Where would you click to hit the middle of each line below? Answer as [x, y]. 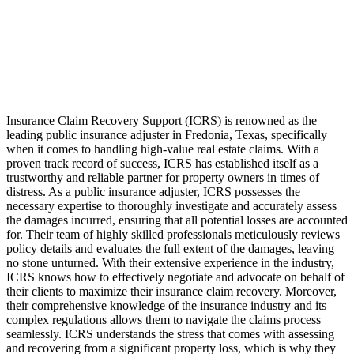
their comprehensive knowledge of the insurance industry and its [166, 306]
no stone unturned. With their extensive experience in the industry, [170, 263]
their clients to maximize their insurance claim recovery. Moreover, [171, 292]
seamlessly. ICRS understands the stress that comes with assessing [170, 334]
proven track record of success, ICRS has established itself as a [162, 164]
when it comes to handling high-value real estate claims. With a [163, 149]
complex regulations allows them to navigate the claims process [164, 320]
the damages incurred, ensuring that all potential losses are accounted [177, 220]
